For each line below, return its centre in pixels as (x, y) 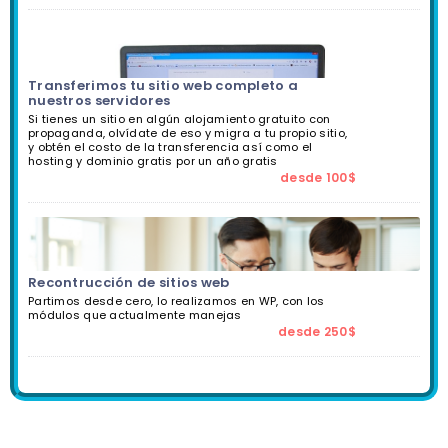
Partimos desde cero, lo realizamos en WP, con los (176, 300)
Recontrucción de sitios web (129, 282)
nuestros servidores (99, 100)
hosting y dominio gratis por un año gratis (153, 160)
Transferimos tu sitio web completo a (163, 85)
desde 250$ (317, 331)
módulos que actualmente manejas (135, 314)
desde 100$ (318, 177)
